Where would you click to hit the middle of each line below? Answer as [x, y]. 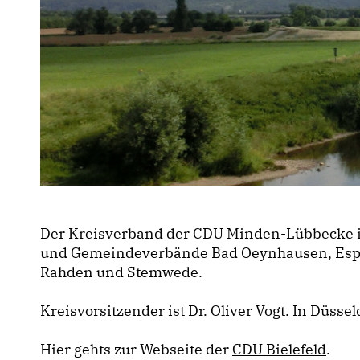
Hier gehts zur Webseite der [136, 349]
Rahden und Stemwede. [121, 272]
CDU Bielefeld [279, 349]
